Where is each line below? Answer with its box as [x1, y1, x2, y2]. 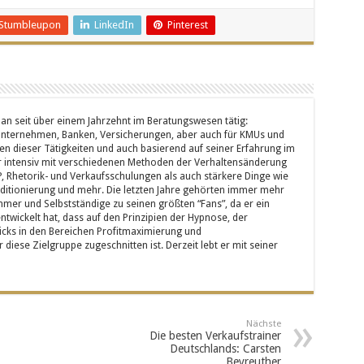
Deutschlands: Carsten [169, 341, 281, 355]
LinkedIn [93, 18, 134, 31]
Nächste [245, 318, 281, 329]
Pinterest [167, 18, 208, 31]
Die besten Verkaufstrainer [149, 328, 281, 342]
